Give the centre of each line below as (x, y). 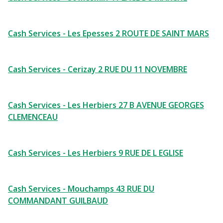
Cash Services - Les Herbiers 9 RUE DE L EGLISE (96, 153)
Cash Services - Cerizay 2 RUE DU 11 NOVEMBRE (98, 69)
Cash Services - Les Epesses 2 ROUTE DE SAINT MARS (109, 33)
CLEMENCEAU (33, 117)
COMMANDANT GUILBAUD (58, 201)
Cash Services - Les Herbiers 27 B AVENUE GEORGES (106, 105)
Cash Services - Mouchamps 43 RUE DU (81, 189)
